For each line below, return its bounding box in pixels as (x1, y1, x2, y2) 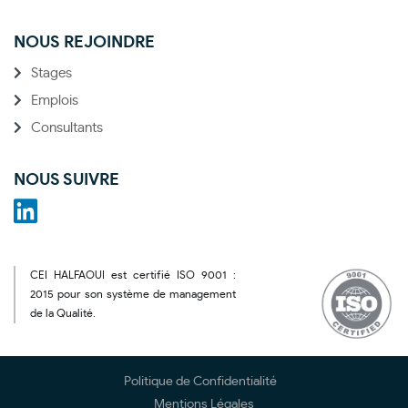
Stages (31, 66, 72, 80)
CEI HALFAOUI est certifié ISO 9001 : (30, 269, 236, 280)
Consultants (31, 120, 103, 135)
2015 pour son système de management (30, 288, 236, 300)
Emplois (31, 93, 78, 107)
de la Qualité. (30, 307, 96, 319)
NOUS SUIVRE (14, 171, 119, 189)
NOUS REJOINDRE (14, 34, 155, 51)
